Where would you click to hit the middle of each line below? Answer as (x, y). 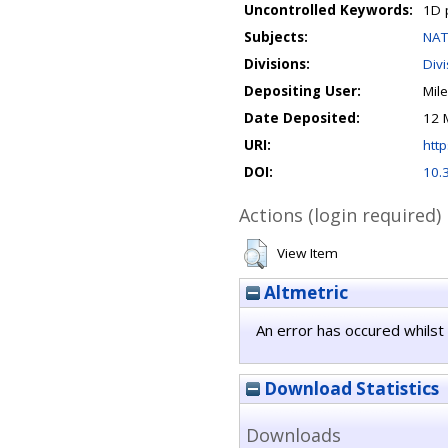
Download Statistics (349, 388)
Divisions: (277, 64)
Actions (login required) (340, 215)
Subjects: (276, 37)
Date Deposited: (302, 118)
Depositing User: (302, 91)
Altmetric (304, 292)
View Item (307, 253)
